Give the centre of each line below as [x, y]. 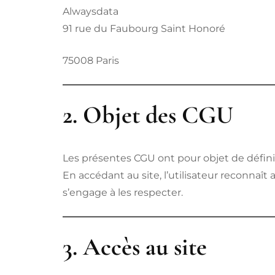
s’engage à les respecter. [123, 193]
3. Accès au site [135, 247]
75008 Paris [91, 60]
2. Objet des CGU [148, 114]
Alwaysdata [91, 11]
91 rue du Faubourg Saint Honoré [144, 28]
